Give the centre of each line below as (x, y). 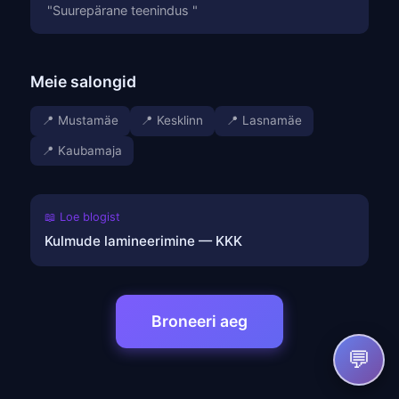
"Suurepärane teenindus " (123, 11)
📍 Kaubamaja (81, 151)
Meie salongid (83, 82)
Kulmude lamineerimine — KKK (143, 241)
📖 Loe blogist (82, 217)
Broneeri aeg (199, 322)
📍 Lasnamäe (264, 121)
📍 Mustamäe (80, 121)
